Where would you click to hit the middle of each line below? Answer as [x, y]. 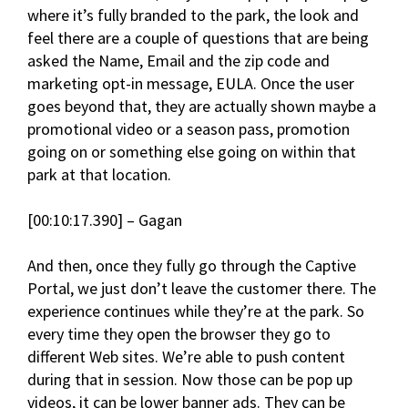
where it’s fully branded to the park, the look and [193, 15]
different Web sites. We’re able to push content [186, 357]
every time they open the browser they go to [179, 334]
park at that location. [99, 175]
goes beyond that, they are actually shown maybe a [202, 107]
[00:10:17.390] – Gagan [105, 220]
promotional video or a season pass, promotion [189, 129]
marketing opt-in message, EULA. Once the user [191, 84]
